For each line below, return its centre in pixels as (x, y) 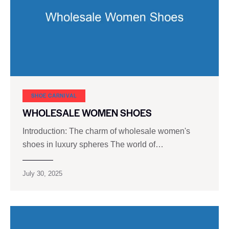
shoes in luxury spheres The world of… (93, 144)
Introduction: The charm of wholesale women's (106, 131)
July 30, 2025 (42, 173)
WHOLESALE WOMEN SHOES (87, 112)
